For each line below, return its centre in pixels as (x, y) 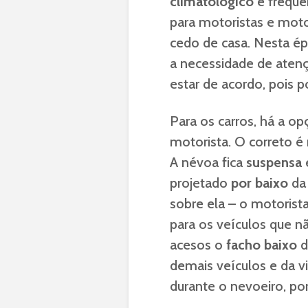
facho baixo (262, 245)
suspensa (274, 162)
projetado (200, 183)
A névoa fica (208, 162)
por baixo (260, 183)
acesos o (198, 245)
